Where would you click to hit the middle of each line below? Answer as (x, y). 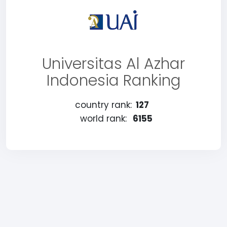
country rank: (103, 105)
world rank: (103, 119)
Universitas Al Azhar (113, 64)
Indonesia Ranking (113, 81)
